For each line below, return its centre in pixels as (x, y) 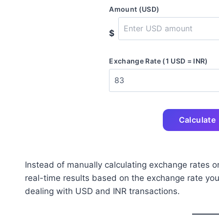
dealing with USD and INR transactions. (102, 191)
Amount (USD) (134, 9)
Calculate (197, 120)
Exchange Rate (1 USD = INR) (159, 61)
